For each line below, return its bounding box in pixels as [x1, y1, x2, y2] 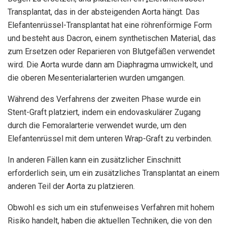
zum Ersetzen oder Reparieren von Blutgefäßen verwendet [8, 47, 215, 57]
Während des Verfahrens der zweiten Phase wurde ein [8, 94, 201, 104]
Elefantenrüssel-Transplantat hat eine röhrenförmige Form [8, 20, 212, 30]
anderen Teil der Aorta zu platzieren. [8, 181, 135, 192]
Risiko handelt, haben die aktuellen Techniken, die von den [8, 216, 212, 226]
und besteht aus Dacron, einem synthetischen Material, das [8, 33, 216, 44]
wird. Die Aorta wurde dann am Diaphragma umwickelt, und [8, 60, 213, 70]
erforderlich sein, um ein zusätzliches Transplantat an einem [8, 168, 219, 178]
